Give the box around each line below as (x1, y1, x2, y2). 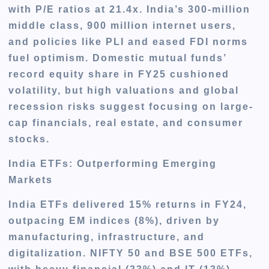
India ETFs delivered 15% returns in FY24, (8, 199, 247, 210)
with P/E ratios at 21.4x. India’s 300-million (8, 4, 251, 15)
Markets (8, 175, 53, 186)
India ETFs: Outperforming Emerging (8, 159, 217, 169)
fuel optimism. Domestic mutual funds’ (8, 53, 227, 64)
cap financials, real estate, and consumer (8, 118, 244, 128)
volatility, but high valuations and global (8, 85, 240, 96)
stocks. (8, 134, 50, 145)
